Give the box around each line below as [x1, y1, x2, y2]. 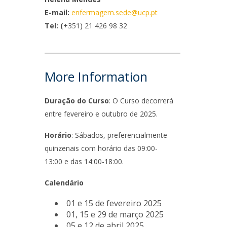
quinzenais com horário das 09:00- [45, 143, 158, 153]
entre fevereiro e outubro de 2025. [45, 109, 158, 119]
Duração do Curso [45, 96, 109, 105]
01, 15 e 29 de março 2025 [66, 209, 164, 220]
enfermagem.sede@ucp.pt [71, 8, 158, 17]
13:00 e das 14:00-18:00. [45, 157, 124, 166]
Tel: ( [45, 21, 64, 30]
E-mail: [45, 8, 72, 17]
